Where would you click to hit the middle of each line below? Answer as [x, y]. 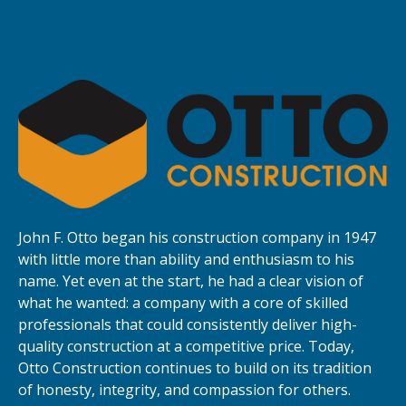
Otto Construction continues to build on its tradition [195, 367]
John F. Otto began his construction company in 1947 [197, 237]
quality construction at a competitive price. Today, [186, 346]
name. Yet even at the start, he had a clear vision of [191, 280]
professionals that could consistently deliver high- [188, 324]
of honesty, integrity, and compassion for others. [184, 389]
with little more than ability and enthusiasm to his [186, 259]
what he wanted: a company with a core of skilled [183, 302]
